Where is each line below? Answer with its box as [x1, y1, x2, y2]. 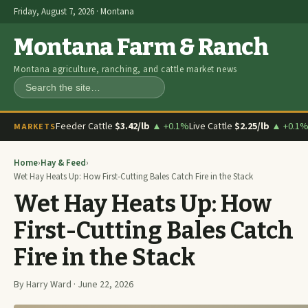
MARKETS [14, 120, 56, 133]
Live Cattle [188, 120, 234, 133]
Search [23, 87, 55, 102]
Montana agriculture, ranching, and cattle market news [14, 63, 237, 76]
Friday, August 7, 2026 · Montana [14, 5, 134, 18]
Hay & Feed [41, 157, 86, 169]
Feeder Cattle [55, 120, 115, 133]
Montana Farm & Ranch [14, 33, 268, 61]
